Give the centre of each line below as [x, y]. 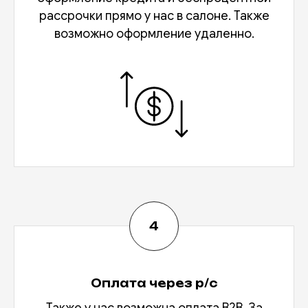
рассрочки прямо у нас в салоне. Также [154, 16]
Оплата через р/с [154, 284]
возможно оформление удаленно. [154, 34]
